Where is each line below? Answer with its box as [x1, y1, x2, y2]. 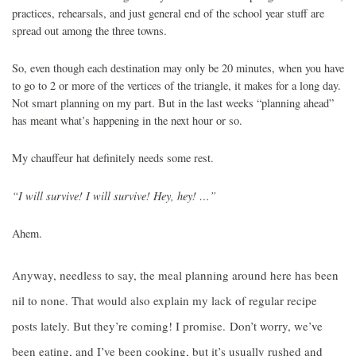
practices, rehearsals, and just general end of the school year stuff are [12, 6, 324, 21]
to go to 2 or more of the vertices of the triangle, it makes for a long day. [12, 78, 341, 93]
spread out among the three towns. [12, 23, 167, 38]
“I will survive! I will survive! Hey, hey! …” [12, 188, 216, 203]
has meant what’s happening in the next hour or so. [12, 113, 242, 128]
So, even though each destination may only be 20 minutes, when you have [12, 60, 344, 75]
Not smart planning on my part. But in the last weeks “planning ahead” [12, 95, 334, 110]
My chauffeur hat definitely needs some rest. [12, 150, 214, 165]
